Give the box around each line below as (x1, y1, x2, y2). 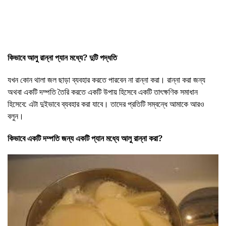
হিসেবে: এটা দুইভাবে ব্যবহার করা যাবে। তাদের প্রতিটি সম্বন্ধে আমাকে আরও (8, 98, 204, 109)
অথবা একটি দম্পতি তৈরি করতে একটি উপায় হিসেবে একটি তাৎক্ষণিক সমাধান (8, 86, 198, 97)
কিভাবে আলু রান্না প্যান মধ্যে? (8, 51, 87, 63)
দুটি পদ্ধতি (89, 51, 117, 63)
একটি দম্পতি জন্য (27, 132, 74, 144)
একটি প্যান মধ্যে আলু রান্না (76, 132, 149, 144)
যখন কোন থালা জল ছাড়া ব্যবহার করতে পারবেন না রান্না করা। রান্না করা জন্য (8, 74, 205, 85)
